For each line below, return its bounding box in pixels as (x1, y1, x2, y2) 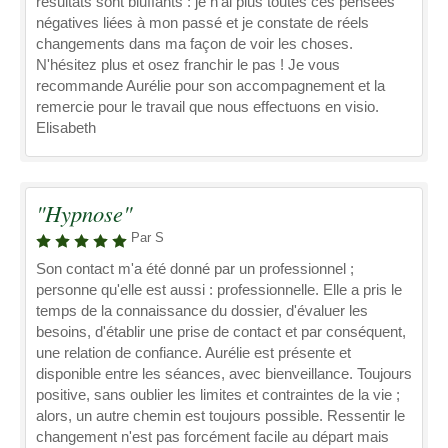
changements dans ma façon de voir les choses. (36, 35, 353, 52)
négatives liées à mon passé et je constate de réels (36, 14, 369, 31)
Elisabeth (36, 119, 96, 136)
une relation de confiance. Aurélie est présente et (36, 344, 351, 361)
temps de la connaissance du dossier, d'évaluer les (36, 302, 368, 319)
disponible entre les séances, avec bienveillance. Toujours (36, 365, 412, 382)
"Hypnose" (36, 198, 132, 228)
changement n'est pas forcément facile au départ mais (36, 428, 389, 445)
